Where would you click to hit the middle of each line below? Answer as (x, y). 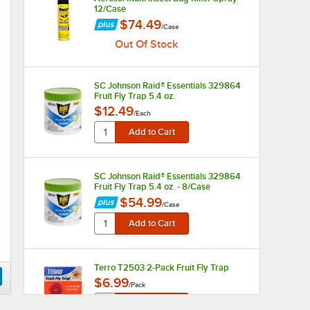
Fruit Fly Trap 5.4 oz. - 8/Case (152, 186)
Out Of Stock (146, 44)
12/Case (110, 9)
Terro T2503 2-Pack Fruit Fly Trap (161, 267)
